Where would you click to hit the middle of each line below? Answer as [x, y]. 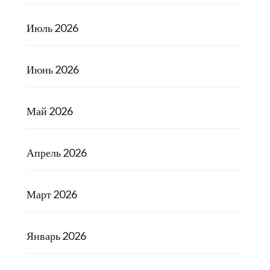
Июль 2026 [52, 28]
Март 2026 [52, 194]
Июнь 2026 [53, 70]
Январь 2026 [56, 236]
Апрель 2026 [57, 153]
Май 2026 [50, 111]
